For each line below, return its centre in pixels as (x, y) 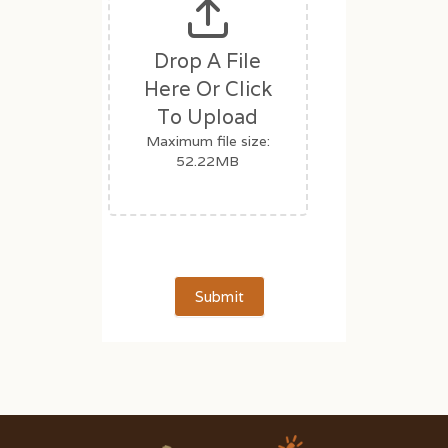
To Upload (208, 117)
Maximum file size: (207, 141)
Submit (219, 296)
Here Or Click (207, 89)
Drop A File (208, 61)
